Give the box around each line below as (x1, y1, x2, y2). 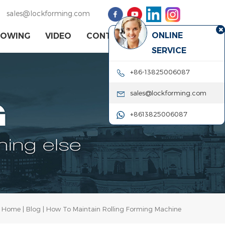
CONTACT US (86, 31, 141, 41)
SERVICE (152, 46, 187, 55)
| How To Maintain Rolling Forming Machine (41, 205, 181, 213)
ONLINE (152, 31, 183, 40)
